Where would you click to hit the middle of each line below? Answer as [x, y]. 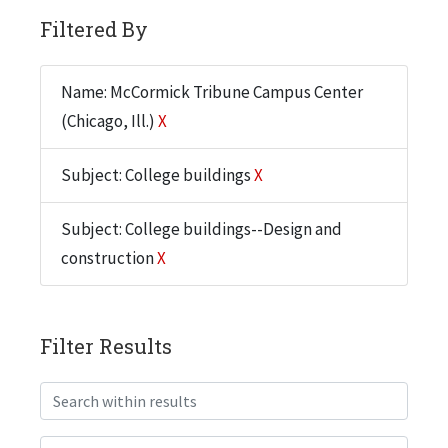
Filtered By [94, 28]
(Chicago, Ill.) [109, 120]
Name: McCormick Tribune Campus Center [212, 91]
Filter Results [106, 345]
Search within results [115, 394]
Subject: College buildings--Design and [201, 228]
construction [109, 257]
